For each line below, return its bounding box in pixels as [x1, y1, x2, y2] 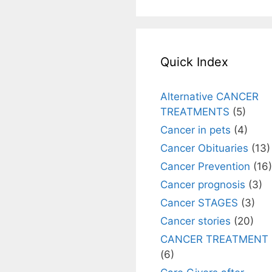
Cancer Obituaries [160, 141, 248, 154]
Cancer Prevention [160, 160, 250, 172]
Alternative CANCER [160, 90, 259, 103]
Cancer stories [160, 214, 231, 227]
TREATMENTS [160, 105, 229, 118]
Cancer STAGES [160, 196, 238, 209]
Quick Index [160, 54, 228, 69]
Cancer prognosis [160, 178, 245, 191]
